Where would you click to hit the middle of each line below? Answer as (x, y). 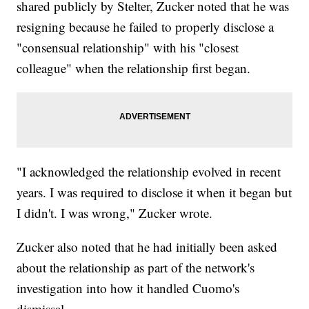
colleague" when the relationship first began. (134, 68)
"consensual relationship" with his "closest (128, 48)
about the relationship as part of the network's (136, 268)
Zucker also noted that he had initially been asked (147, 247)
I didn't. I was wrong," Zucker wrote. (115, 213)
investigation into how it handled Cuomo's (128, 288)
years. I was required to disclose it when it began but (154, 192)
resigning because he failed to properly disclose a (146, 27)
